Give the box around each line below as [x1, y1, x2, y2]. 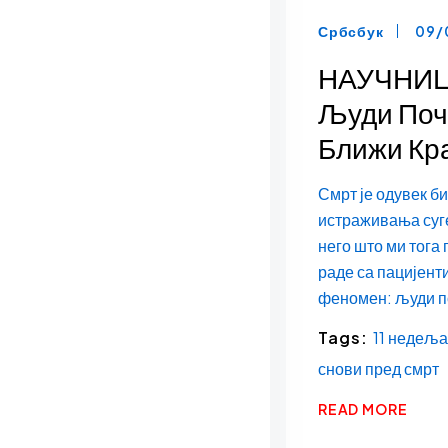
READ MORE [317, 399, 408, 418]
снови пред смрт [317, 357, 439, 379]
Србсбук [317, 22, 384, 41]
